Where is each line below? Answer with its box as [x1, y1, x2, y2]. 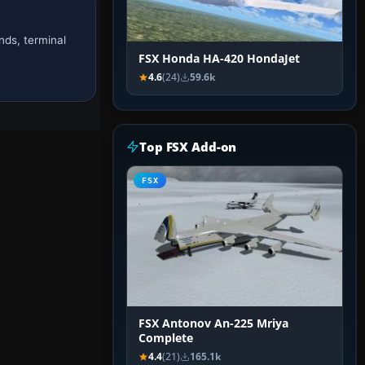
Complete [139, 331, 193, 346]
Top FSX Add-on [139, 139, 237, 156]
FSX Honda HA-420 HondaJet [139, 51, 300, 67]
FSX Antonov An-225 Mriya [139, 316, 288, 332]
